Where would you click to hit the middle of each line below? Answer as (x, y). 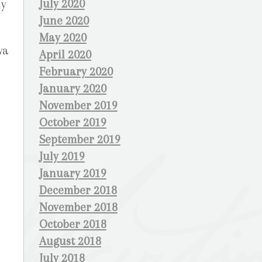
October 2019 (73, 123)
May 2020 (63, 38)
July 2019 (62, 156)
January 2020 (73, 89)
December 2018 (78, 190)
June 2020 (64, 21)
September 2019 (80, 139)
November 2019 (78, 106)
